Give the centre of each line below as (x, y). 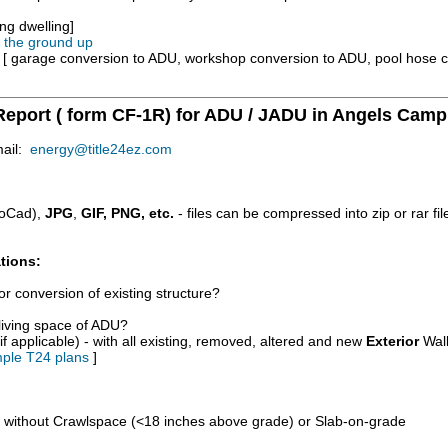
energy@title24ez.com (101, 149)
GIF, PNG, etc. (127, 213)
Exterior (392, 341)
